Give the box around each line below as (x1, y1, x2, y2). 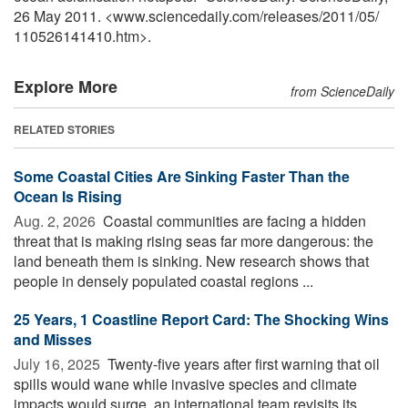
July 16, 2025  (14, 352, 104, 374)
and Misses (14, 328, 92, 350)
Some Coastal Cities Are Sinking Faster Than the (14, 165, 350, 187)
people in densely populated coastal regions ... (14, 270, 313, 291)
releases (263, 5, 319, 26)
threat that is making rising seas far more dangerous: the (14, 229, 373, 251)
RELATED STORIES (14, 120, 115, 138)
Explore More (14, 74, 117, 98)
